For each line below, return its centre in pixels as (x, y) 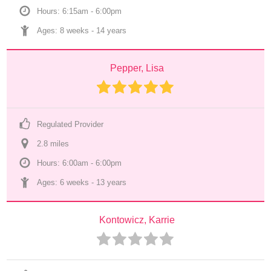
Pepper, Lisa (137, 68)
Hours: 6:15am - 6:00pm (80, 11)
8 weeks (75, 31)
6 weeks (75, 182)
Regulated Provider (70, 124)
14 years (112, 31)
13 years (112, 182)
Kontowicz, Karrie (137, 220)
